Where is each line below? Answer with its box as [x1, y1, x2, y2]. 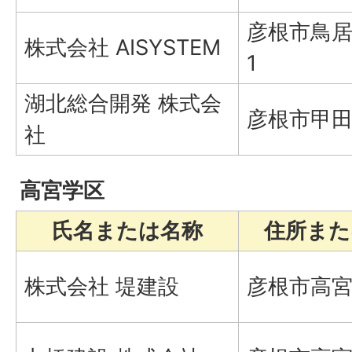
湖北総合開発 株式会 [24, 90, 222, 116]
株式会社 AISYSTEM [24, 34, 221, 60]
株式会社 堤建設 [24, 273, 179, 299]
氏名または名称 [52, 217, 203, 244]
